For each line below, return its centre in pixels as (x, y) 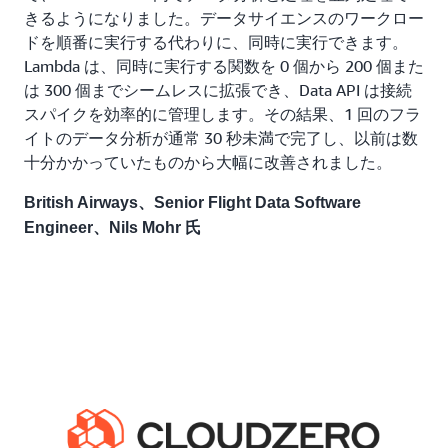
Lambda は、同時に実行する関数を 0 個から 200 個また (224, 65)
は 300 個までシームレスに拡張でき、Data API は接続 (218, 89)
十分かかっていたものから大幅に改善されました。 (208, 161)
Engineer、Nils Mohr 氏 (112, 227)
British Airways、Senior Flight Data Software (192, 202)
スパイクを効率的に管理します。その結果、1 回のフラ (222, 113)
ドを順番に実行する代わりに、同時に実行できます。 (216, 41)
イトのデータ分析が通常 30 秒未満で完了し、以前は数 (221, 137)
